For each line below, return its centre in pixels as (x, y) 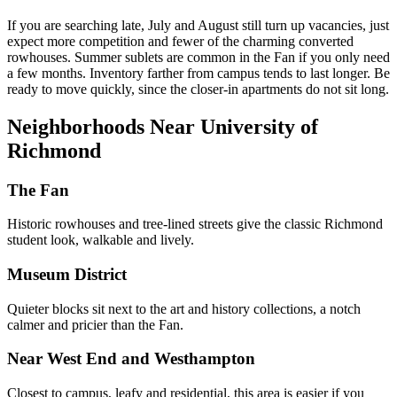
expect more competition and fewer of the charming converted (180, 41)
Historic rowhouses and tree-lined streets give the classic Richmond (195, 224)
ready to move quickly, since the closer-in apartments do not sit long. (198, 89)
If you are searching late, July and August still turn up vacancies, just (198, 25)
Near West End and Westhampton (131, 359)
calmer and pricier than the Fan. (95, 324)
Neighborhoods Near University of (163, 126)
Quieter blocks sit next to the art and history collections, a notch (184, 308)
